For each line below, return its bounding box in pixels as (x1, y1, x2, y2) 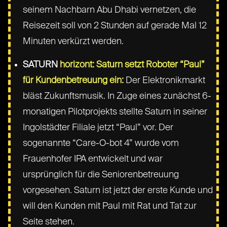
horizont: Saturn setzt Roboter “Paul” (60, 60, 205, 69)
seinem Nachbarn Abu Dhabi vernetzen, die (23, 5, 197, 15)
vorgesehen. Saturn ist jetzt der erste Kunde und (23, 185, 213, 195)
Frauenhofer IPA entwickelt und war (23, 154, 163, 164)
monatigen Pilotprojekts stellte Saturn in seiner (23, 107, 208, 117)
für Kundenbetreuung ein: (23, 75, 124, 85)
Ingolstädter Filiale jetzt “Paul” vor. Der (23, 123, 174, 132)
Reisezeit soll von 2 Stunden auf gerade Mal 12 (23, 21, 207, 30)
